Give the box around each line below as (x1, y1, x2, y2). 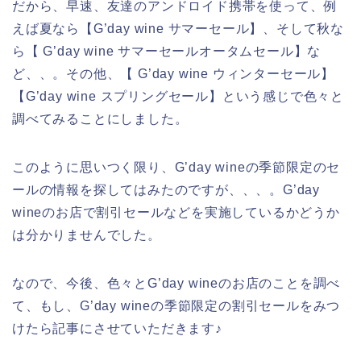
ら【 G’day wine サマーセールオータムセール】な (12, 44, 322, 58)
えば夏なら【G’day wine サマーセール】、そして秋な (12, 21, 344, 35)
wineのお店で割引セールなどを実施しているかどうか (12, 205, 340, 219)
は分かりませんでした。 (12, 227, 161, 242)
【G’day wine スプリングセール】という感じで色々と (12, 89, 344, 103)
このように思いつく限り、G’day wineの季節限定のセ (12, 160, 341, 174)
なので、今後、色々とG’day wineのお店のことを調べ (12, 276, 341, 290)
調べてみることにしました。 (12, 111, 189, 126)
